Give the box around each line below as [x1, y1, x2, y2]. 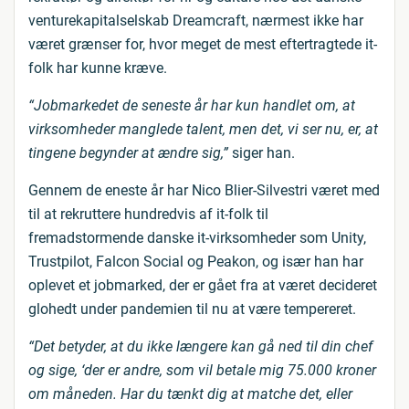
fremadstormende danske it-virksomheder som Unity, [28, 229, 366, 246]
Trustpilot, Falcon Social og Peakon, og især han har [28, 253, 363, 270]
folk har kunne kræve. [28, 59, 167, 77]
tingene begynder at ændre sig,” [28, 144, 228, 162]
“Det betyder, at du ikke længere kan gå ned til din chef [28, 338, 372, 355]
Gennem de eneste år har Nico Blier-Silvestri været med [28, 182, 380, 199]
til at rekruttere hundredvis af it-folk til [28, 205, 268, 223]
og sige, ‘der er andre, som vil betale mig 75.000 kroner [28, 362, 376, 379]
